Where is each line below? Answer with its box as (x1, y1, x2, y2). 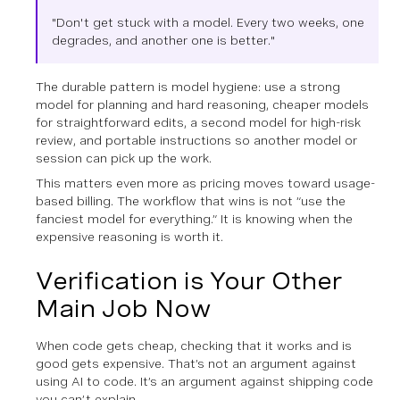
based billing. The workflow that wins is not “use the (36, 193, 346, 208)
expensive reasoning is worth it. (36, 229, 223, 244)
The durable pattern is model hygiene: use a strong (36, 79, 340, 94)
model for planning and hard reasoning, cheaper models (36, 96, 369, 112)
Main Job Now (36, 293, 211, 323)
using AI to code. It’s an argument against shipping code (36, 373, 373, 388)
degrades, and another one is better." (52, 32, 275, 47)
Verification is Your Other (36, 265, 342, 296)
